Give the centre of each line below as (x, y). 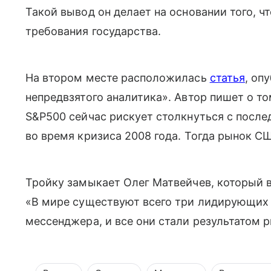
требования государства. (93, 31)
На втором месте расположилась (118, 77)
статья (227, 77)
